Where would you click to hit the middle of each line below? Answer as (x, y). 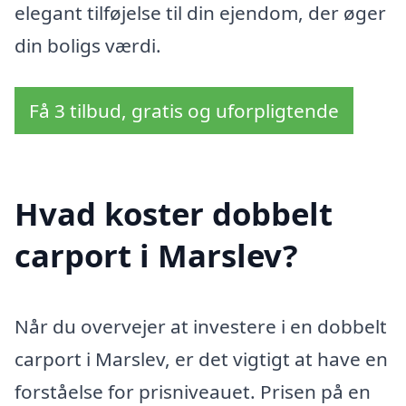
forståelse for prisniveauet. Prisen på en (193, 391)
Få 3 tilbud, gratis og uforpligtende (184, 110)
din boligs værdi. (88, 46)
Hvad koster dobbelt (174, 213)
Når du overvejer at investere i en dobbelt (201, 326)
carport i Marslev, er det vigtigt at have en (201, 358)
